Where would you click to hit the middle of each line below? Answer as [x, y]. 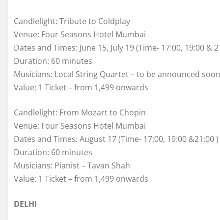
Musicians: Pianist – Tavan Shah [72, 165]
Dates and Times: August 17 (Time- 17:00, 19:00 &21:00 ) [116, 139]
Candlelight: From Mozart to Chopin [80, 112]
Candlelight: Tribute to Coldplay [72, 21]
